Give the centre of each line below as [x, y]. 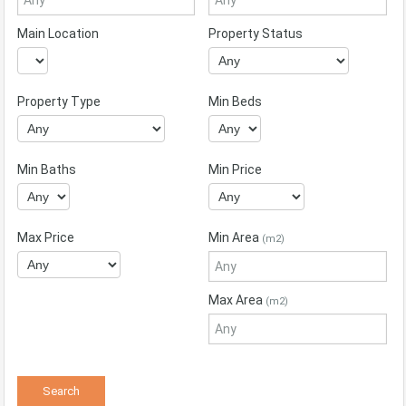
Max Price [46, 237]
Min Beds [236, 101]
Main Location [58, 34]
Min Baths [47, 169]
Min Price [236, 169]
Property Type [59, 101]
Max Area [237, 300]
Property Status [256, 34]
